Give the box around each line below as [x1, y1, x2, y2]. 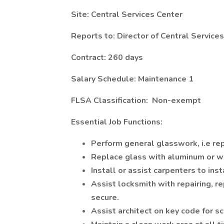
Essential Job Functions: [71, 116, 162, 127]
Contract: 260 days [71, 52, 143, 63]
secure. [91, 192, 119, 203]
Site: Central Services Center [71, 9, 182, 20]
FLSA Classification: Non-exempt [71, 95, 201, 106]
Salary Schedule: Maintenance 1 [71, 73, 193, 84]
